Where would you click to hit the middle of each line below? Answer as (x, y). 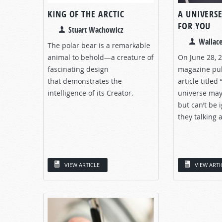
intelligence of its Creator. (90, 93)
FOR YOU (194, 26)
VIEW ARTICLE (82, 165)
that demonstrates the (85, 81)
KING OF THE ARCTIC (86, 14)
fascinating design (78, 69)
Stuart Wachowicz (96, 29)
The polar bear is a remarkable (99, 45)
